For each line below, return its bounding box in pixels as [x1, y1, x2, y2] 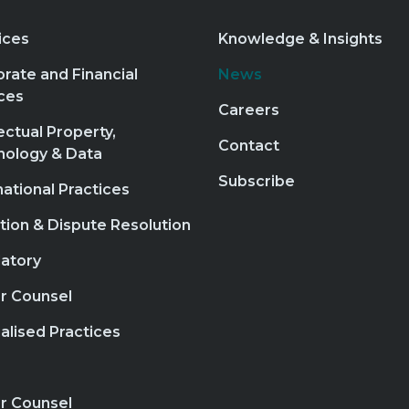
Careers [218, 101, 279, 119]
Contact [218, 137, 279, 154]
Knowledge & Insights [218, 30, 383, 47]
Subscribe [218, 173, 295, 190]
